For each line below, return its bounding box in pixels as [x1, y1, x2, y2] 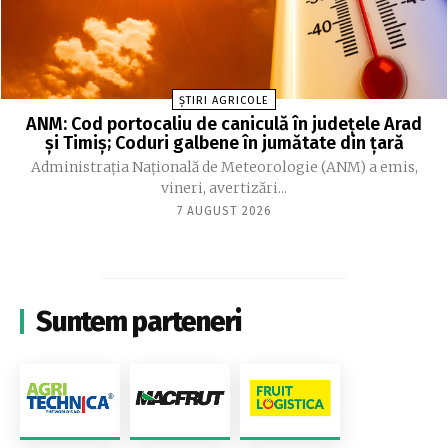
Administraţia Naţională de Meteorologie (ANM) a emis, [30, 158, 418, 177]
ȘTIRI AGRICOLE [179, 94, 269, 108]
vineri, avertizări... [161, 179, 287, 198]
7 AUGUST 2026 [176, 204, 272, 219]
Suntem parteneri [36, 305, 241, 339]
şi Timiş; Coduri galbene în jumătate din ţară [44, 132, 404, 155]
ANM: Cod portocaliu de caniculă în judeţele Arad [26, 113, 422, 136]
